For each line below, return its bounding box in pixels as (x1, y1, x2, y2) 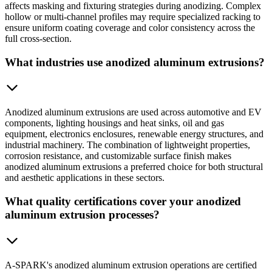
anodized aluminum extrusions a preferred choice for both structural (5, 161, 263, 172)
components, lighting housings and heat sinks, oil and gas (5, 118, 224, 129)
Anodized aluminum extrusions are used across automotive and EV (5, 107, 262, 118)
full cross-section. (5, 33, 72, 44)
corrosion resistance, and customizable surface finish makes (5, 151, 231, 161)
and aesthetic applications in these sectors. (5, 172, 165, 183)
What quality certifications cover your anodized (5, 194, 241, 208)
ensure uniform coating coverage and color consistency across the (5, 22, 255, 33)
